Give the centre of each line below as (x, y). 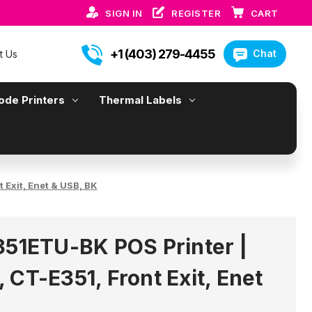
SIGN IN (125, 13)
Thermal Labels (140, 100)
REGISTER (197, 13)
